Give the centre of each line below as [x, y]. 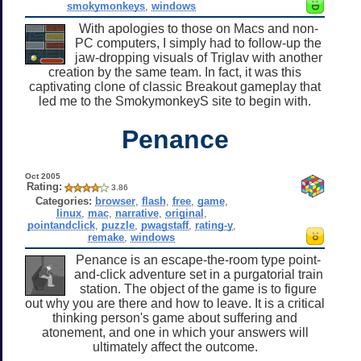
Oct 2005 [42, 176]
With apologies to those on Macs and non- [198, 28]
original [184, 213]
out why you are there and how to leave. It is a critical [175, 303]
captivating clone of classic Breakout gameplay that [175, 86]
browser [115, 201]
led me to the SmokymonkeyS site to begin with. [175, 101]
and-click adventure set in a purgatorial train [198, 274]
